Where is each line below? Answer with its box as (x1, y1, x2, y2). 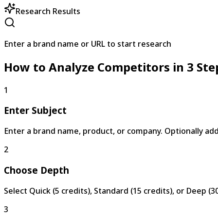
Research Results (16, 5, 80, 17)
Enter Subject (4, 104, 67, 117)
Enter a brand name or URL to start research (4, 38, 171, 49)
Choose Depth (4, 163, 69, 176)
